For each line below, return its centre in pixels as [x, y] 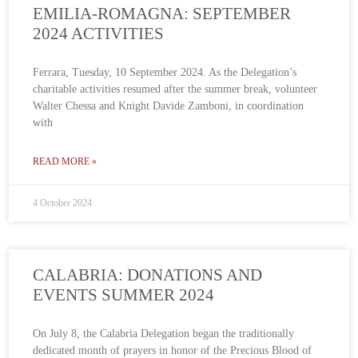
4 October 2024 [63, 203]
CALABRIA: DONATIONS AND [148, 275]
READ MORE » [65, 162]
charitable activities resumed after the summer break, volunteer [175, 89]
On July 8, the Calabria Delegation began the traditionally [164, 334]
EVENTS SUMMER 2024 [124, 295]
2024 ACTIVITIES [99, 34]
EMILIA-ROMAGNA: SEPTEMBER [162, 14]
